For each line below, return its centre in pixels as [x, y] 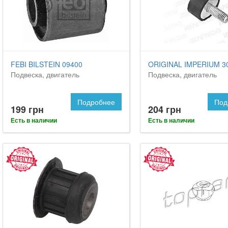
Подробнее [96, 102]
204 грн [164, 110]
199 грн [27, 110]
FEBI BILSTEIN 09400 [47, 64]
